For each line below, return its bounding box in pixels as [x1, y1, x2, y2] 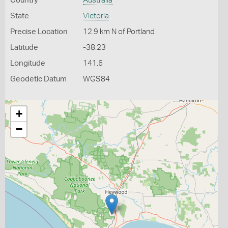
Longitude [10, 60, 45, 67]
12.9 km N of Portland [82, 28, 155, 36]
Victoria [82, 12, 109, 20]
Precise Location [10, 28, 68, 36]
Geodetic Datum [10, 75, 67, 83]
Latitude [10, 44, 38, 51]
